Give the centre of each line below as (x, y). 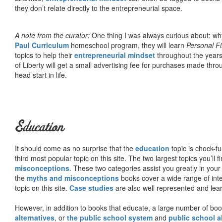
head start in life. (41, 75)
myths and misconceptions (73, 178)
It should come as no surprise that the (75, 148)
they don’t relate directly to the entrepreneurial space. (99, 8)
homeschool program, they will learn (128, 45)
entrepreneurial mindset (115, 55)
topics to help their (45, 55)
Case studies (91, 188)
